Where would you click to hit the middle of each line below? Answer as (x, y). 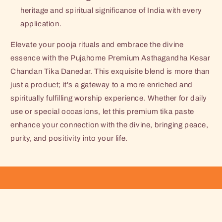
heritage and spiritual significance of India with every (111, 10)
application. (41, 24)
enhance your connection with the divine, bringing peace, (110, 125)
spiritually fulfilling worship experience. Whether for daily (109, 98)
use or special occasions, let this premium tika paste (102, 111)
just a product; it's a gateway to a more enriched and (102, 84)
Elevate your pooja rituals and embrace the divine (97, 44)
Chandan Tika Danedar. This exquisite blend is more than (110, 71)
